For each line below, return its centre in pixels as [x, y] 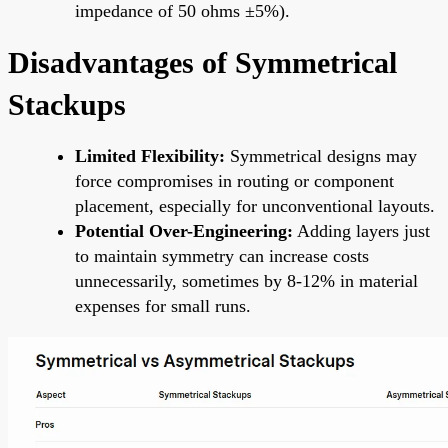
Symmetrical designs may [321, 155]
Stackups [67, 104]
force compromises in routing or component [234, 180]
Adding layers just [361, 230]
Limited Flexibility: [150, 155]
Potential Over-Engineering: [184, 230]
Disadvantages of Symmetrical [202, 62]
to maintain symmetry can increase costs [222, 255]
